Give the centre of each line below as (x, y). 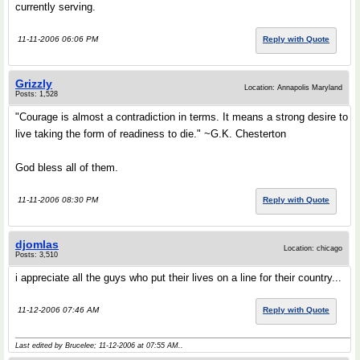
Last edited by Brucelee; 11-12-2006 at (81, 346)
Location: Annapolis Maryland (293, 88)
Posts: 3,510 (37, 255)
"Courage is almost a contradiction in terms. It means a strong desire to (182, 117)
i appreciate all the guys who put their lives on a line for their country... (178, 278)
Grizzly (34, 84)
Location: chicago (313, 248)
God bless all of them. (67, 168)
